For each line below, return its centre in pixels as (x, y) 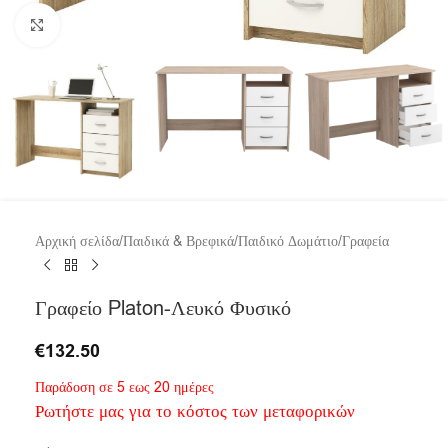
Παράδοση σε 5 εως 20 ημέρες (124, 388)
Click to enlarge (108, 24)
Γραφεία (365, 242)
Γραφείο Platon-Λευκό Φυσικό (163, 309)
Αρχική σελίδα (77, 242)
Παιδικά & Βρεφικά (178, 242)
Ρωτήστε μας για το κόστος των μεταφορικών (195, 412)
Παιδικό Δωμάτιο (288, 242)
